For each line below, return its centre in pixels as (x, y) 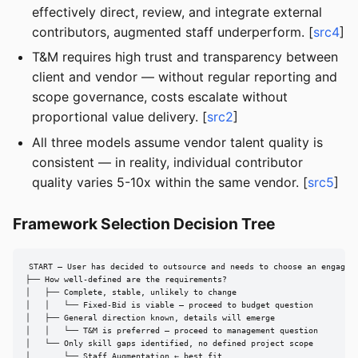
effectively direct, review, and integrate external (177, 12)
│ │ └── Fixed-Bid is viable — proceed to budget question (169, 305)
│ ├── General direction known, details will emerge (150, 318)
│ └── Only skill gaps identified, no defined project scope (169, 344)
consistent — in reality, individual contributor (167, 162)
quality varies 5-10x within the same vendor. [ (170, 182)
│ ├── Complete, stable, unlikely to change (131, 292)
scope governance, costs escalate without (160, 97)
